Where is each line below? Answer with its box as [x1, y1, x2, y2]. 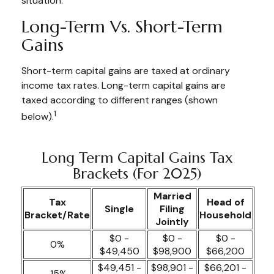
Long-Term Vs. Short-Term [21, 16, 223, 37]
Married [153, 190, 191, 203]
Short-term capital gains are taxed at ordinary [21, 64, 230, 77]
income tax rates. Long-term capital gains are [21, 79, 226, 92]
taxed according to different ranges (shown [21, 94, 218, 106]
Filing [160, 202, 185, 216]
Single [105, 202, 134, 216]
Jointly [155, 215, 189, 229]
